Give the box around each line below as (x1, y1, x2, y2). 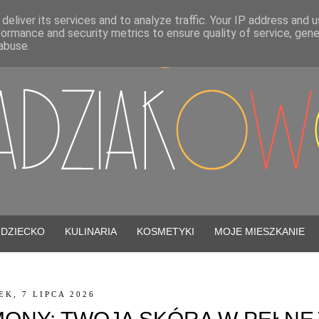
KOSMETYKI (137, 225, 195, 237)
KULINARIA (65, 225, 117, 237)
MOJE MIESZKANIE (214, 225, 305, 237)
